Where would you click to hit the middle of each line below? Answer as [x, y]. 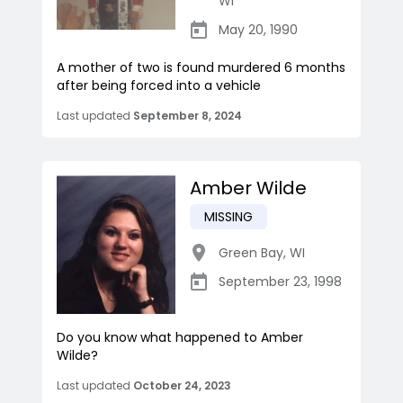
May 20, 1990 [258, 30]
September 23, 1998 [280, 282]
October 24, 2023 [182, 386]
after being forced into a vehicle [159, 86]
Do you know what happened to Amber [180, 338]
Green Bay [251, 253]
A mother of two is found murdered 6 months [201, 68]
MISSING [228, 217]
